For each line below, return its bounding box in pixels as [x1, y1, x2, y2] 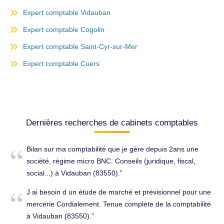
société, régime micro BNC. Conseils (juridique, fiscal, [26, 157, 195, 165]
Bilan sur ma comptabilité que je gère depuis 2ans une [26, 145, 198, 153]
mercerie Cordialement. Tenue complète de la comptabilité [26, 200, 211, 208]
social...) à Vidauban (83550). [26, 169, 120, 177]
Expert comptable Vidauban [23, 8, 110, 17]
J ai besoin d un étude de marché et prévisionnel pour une [26, 188, 211, 196]
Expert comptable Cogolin [23, 25, 104, 34]
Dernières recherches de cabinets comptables [26, 118, 198, 128]
